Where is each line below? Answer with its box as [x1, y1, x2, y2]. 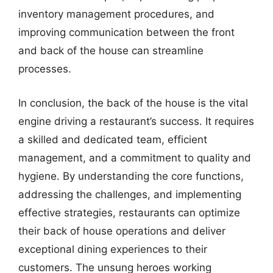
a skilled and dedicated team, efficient [18, 133, 207, 146]
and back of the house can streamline [18, 44, 204, 57]
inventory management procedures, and [18, 8, 214, 20]
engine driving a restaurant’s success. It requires [18, 115, 254, 127]
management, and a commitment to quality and [18, 151, 251, 164]
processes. [18, 63, 71, 75]
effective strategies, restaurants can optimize [18, 206, 240, 219]
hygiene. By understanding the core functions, [18, 169, 244, 182]
